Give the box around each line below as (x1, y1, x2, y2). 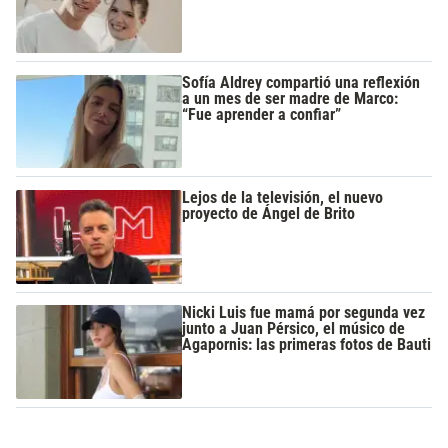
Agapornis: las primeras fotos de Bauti (182, 335, 432, 355)
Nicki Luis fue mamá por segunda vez (182, 303, 426, 323)
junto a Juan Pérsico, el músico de (182, 319, 406, 339)
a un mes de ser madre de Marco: (182, 88, 399, 108)
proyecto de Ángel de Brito (182, 204, 356, 224)
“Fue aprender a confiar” (182, 104, 342, 124)
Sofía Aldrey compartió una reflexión (182, 72, 421, 92)
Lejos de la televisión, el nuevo (182, 188, 384, 208)
